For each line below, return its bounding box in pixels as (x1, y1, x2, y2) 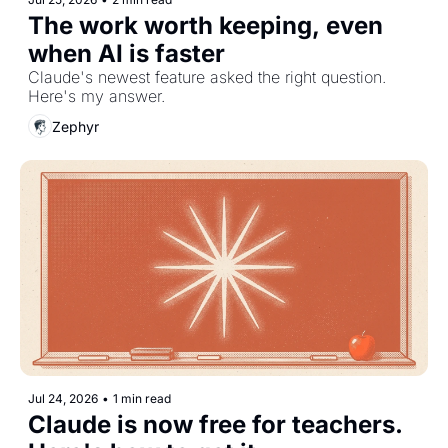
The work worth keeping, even (28, 11, 383, 41)
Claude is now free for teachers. (28, 409, 403, 439)
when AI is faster (28, 39, 225, 69)
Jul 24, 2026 (28, 390, 98, 406)
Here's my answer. (28, 86, 165, 107)
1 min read (113, 390, 171, 406)
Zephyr (52, 117, 99, 135)
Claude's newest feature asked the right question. (28, 67, 386, 88)
